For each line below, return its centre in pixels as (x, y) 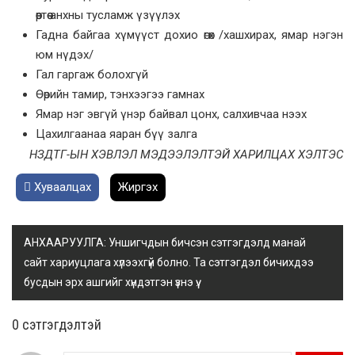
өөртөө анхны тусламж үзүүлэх (108, 15)
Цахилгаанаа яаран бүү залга (116, 134)
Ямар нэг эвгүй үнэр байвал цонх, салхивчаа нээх (171, 115)
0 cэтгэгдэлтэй (57, 325)
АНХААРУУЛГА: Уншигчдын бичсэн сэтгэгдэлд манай (165, 243)
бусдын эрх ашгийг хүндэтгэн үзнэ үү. (111, 282)
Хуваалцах (61, 187)
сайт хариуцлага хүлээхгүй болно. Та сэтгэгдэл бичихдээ (169, 263)
